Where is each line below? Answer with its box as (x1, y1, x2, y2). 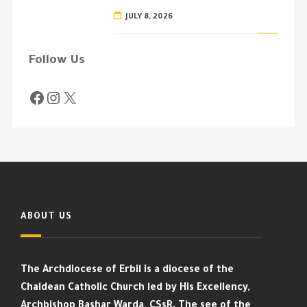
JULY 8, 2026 (125, 12, 173, 21)
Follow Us (28, 53, 85, 68)
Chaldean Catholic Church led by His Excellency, (21, 282, 250, 294)
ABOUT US (21, 212, 72, 222)
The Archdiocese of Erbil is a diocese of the (21, 265, 234, 276)
